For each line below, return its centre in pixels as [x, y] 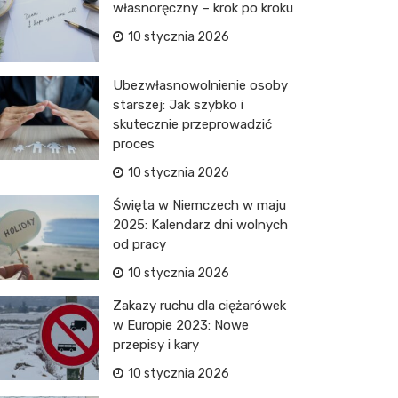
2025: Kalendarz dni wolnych [200, 225]
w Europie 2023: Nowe [181, 325]
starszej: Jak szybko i [178, 105]
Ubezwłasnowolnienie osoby [200, 85]
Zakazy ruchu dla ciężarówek [199, 306]
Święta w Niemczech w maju [199, 205]
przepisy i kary [156, 345]
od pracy [139, 244]
